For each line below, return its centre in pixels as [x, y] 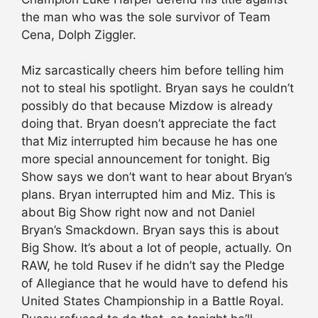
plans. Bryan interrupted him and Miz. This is [148, 195]
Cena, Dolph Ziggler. [79, 34]
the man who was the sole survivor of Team [146, 17]
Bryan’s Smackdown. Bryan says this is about [150, 230]
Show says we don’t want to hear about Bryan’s [157, 177]
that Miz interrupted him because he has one [149, 142]
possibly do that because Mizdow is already [147, 106]
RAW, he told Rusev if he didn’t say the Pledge [153, 266]
